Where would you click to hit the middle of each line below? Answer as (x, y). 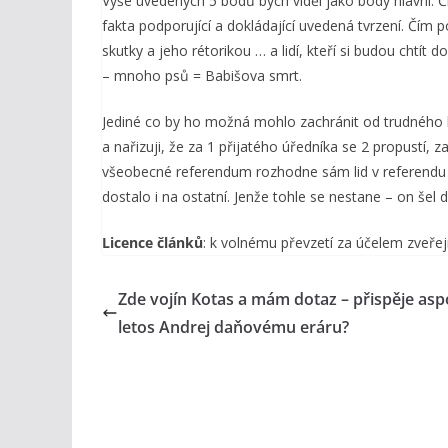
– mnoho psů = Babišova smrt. (202, 75)
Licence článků (152, 242)
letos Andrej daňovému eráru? (233, 327)
